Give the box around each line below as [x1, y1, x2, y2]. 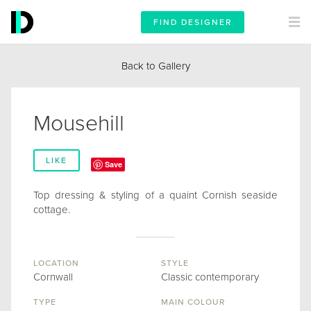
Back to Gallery [121, 60, 190, 72]
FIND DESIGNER [153, 17, 232, 27]
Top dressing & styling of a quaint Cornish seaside [33, 189, 278, 201]
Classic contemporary [161, 271, 259, 283]
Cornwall [33, 271, 73, 283]
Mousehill [33, 110, 124, 137]
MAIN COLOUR [161, 297, 225, 307]
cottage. [33, 203, 70, 216]
